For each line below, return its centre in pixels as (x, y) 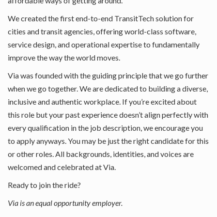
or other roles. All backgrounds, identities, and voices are (101, 154)
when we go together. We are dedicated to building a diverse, (108, 88)
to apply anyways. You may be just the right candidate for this (108, 141)
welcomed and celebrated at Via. (62, 167)
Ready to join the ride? (44, 185)
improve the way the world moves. (64, 57)
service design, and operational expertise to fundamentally (104, 44)
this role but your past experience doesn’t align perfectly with (108, 115)
